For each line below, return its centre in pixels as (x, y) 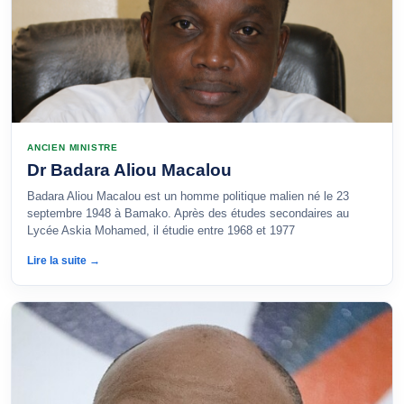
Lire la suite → (64, 261)
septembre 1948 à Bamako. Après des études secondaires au (188, 213)
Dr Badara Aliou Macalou (129, 170)
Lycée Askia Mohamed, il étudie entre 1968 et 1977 (161, 230)
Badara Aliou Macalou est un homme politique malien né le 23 (188, 196)
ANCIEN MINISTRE (73, 147)
